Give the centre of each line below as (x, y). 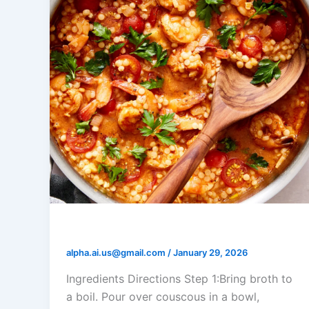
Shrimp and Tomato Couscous (166, 229)
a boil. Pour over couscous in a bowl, (163, 296)
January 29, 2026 (210, 253)
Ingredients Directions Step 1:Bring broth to (179, 278)
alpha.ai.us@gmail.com (117, 253)
